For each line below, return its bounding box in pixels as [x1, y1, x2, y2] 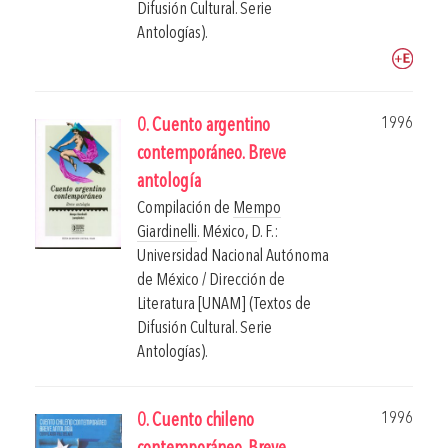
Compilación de [137, 200, 233, 218]
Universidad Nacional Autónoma [137, 248, 329, 266]
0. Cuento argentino [137, 117, 270, 137]
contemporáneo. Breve [137, 145, 286, 165]
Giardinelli [137, 224, 197, 242]
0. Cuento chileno [137, 412, 254, 432]
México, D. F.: [202, 224, 278, 242]
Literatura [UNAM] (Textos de [137, 296, 311, 314]
